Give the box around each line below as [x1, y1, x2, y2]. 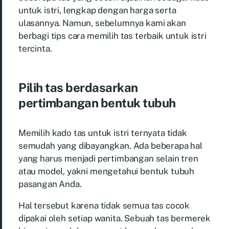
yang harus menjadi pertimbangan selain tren [18, 153, 198, 164]
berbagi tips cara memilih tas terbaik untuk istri [18, 30, 207, 41]
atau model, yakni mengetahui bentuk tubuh [18, 166, 195, 176]
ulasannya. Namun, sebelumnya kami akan [18, 17, 186, 28]
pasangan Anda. [18, 178, 82, 189]
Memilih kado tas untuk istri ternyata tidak [18, 127, 187, 138]
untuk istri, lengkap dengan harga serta [18, 5, 176, 15]
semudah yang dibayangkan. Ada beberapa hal [18, 140, 202, 151]
